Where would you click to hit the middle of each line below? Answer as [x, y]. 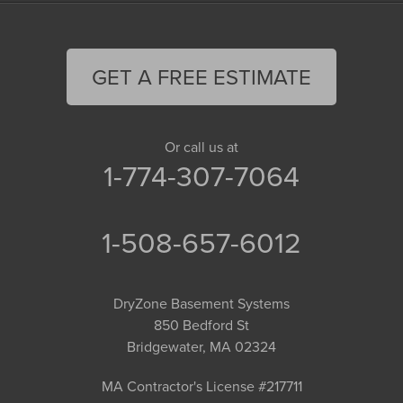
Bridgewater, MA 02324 [201, 346]
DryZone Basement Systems [201, 303]
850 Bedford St [201, 324]
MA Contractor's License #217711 [201, 385]
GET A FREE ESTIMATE [201, 76]
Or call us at [201, 146]
